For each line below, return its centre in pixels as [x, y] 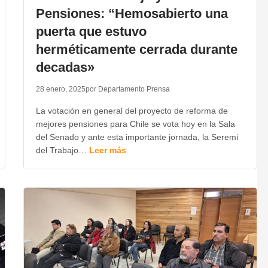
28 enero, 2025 [60, 89]
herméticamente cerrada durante [136, 49]
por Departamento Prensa [127, 89]
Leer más [107, 150]
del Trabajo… [62, 150]
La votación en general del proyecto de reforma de [132, 111]
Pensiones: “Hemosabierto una [132, 13]
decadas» [65, 67]
